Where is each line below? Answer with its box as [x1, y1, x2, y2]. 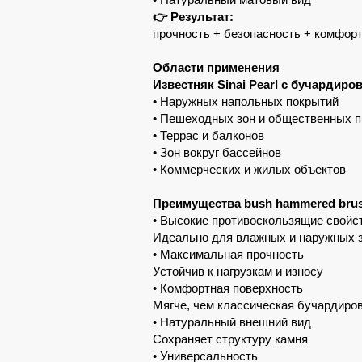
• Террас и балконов [153, 128, 264, 142]
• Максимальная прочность [153, 247, 304, 261]
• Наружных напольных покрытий [153, 95, 339, 108]
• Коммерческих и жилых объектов [153, 162, 346, 176]
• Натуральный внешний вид [153, 315, 311, 329]
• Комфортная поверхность [153, 281, 303, 295]
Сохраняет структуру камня [153, 332, 308, 346]
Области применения [153, 61, 280, 74]
